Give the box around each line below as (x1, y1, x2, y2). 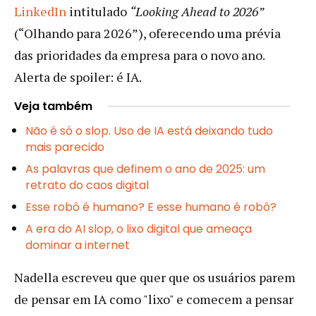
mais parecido (25, 138, 104, 155)
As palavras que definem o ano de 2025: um (25, 160, 265, 177)
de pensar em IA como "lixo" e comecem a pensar (14, 290, 293, 308)
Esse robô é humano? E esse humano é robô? (25, 198, 276, 215)
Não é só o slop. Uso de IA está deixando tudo (25, 122, 273, 139)
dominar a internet (25, 236, 130, 253)
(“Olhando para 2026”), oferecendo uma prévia (14, 24, 281, 42)
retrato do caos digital (25, 176, 149, 193)
